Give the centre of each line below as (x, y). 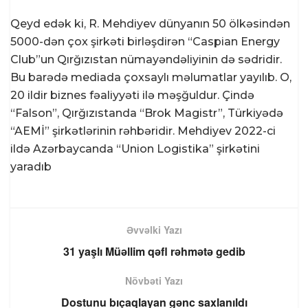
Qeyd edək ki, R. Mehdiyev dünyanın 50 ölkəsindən (150, 23)
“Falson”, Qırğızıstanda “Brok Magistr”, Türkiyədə (147, 113)
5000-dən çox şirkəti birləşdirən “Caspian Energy (145, 41)
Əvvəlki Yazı (154, 229)
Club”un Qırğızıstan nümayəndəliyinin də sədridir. (146, 59)
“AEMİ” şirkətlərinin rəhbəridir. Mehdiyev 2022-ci (143, 131)
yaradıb (31, 166)
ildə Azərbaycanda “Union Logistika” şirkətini (135, 148)
